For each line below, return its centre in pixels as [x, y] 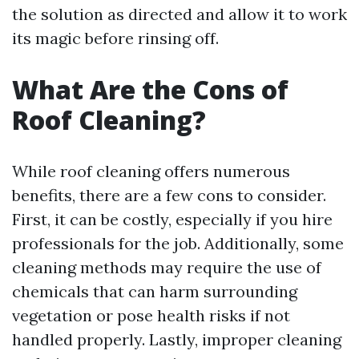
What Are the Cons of [150, 89]
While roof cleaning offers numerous [151, 171]
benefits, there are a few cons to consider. [169, 195]
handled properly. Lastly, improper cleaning [177, 339]
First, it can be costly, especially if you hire [172, 219]
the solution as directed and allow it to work [179, 14]
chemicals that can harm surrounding [155, 291]
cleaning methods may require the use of [167, 267]
